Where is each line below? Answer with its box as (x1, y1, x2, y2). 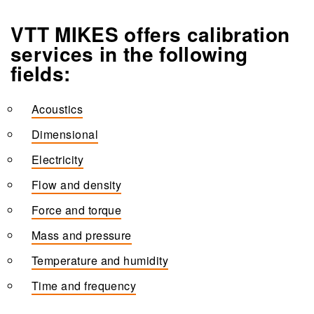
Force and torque (32, 201, 122, 218)
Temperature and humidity (32, 252, 169, 268)
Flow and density (32, 176, 122, 193)
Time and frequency (32, 277, 137, 294)
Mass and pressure (32, 226, 132, 243)
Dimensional (32, 125, 99, 142)
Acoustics (32, 100, 83, 117)
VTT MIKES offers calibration (11, 20, 290, 49)
